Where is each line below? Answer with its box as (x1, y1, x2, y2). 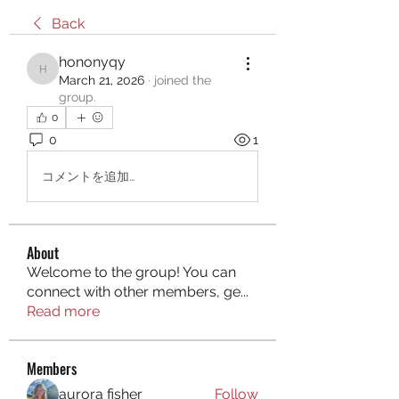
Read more (27, 303, 100, 320)
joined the (154, 73, 211, 87)
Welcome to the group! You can (27, 264, 236, 281)
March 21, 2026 (59, 73, 144, 87)
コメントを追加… (42, 168, 134, 183)
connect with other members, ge (27, 283, 240, 300)
